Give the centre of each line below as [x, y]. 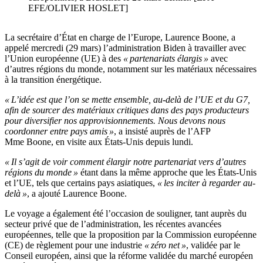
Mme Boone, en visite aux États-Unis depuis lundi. [99, 142]
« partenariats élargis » [166, 59]
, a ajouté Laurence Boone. [77, 194]
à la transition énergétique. [53, 80]
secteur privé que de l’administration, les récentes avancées [113, 224]
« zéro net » [165, 245]
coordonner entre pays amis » [59, 131]
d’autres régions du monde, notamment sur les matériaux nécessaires [131, 69]
